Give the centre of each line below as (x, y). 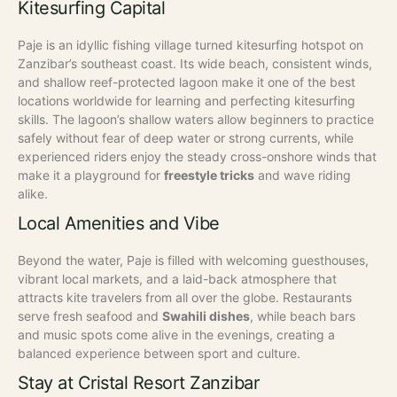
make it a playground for (91, 175)
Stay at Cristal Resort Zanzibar (139, 383)
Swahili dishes (206, 316)
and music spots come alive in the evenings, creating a (176, 335)
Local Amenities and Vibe (119, 224)
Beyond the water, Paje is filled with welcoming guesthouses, (193, 261)
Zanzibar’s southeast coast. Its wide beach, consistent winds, (195, 64)
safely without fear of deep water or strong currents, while (186, 138)
